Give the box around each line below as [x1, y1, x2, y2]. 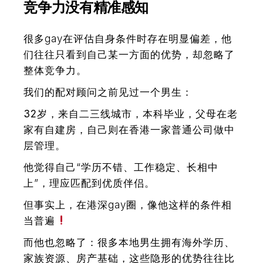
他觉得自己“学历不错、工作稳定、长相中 [23, 161, 219, 173]
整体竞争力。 [23, 64, 87, 76]
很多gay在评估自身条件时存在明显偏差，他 [23, 32, 232, 45]
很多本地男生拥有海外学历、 [97, 236, 235, 248]
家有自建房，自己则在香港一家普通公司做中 [23, 123, 235, 136]
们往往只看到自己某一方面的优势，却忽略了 [23, 48, 235, 60]
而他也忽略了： [23, 236, 98, 248]
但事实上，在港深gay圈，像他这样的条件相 [23, 198, 232, 211]
